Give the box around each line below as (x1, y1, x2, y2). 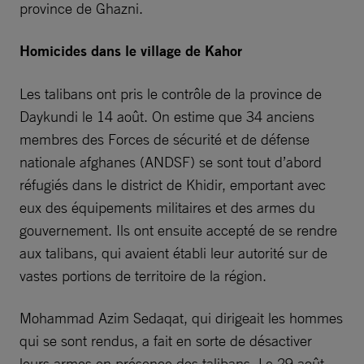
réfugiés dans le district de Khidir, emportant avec (19, 175, 326, 193)
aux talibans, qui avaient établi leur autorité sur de (19, 243, 327, 262)
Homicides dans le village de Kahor (19, 41, 242, 60)
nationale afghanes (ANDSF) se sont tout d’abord (19, 152, 322, 171)
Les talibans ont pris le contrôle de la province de (19, 84, 322, 102)
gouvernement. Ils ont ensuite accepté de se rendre (19, 220, 337, 239)
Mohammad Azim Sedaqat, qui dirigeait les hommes (19, 308, 343, 327)
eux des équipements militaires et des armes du (19, 197, 315, 216)
